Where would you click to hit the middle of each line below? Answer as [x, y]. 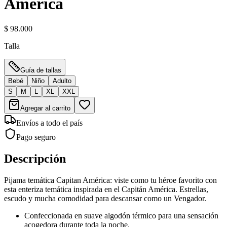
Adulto [62, 81]
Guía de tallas [41, 70]
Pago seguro [36, 137]
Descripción [35, 158]
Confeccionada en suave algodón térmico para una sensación [121, 215]
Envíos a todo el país [49, 123]
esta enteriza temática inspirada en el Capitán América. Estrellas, [106, 189]
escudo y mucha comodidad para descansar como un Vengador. [105, 198]
